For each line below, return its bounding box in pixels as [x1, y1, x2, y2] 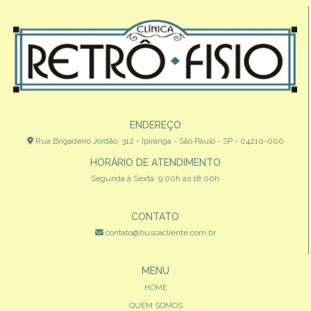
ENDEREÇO [129, 119, 181, 131]
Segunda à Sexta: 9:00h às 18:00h [91, 173, 219, 183]
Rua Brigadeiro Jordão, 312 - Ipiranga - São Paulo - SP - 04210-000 [33, 135, 284, 146]
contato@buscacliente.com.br [103, 227, 216, 237]
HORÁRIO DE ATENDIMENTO [90, 156, 221, 168]
